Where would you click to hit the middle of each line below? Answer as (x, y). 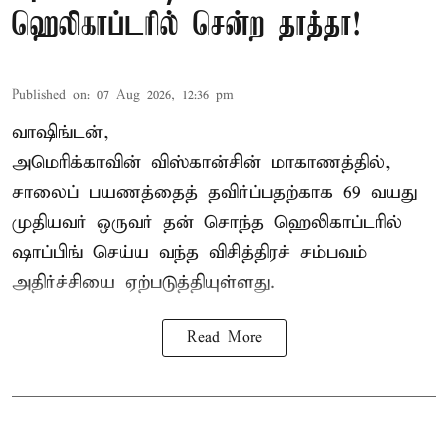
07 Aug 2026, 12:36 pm (165, 96)
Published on (49, 96)
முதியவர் (49, 223)
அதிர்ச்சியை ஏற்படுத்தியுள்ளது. (143, 283)
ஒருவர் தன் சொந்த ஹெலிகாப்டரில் (244, 223)
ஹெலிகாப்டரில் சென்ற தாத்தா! (186, 27)
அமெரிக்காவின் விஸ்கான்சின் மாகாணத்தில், (201, 163)
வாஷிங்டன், (60, 133)
